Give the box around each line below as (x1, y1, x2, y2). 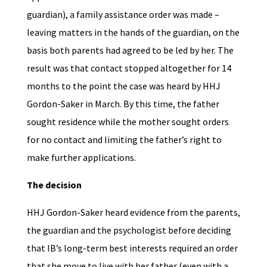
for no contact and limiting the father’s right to (26, 133, 222, 145)
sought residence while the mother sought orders (26, 116, 229, 128)
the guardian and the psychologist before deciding (26, 224, 231, 236)
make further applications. (26, 151, 136, 163)
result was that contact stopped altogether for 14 (26, 62, 231, 74)
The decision (26, 179, 82, 191)
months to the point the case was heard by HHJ (26, 80, 221, 92)
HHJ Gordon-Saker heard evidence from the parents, (26, 206, 240, 218)
